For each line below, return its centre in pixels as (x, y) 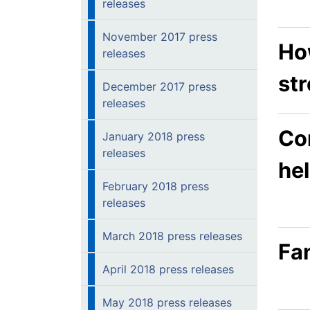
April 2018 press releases (168, 269)
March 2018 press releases (172, 236)
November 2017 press (160, 37)
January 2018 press (154, 136)
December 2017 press (159, 86)
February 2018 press (156, 186)
